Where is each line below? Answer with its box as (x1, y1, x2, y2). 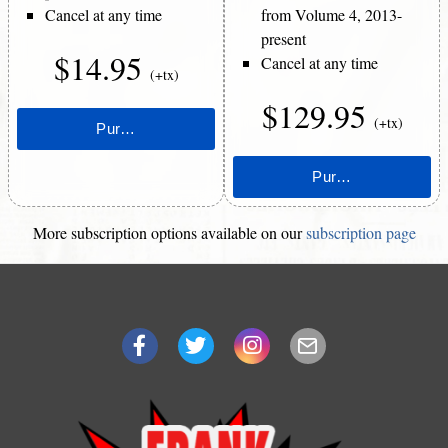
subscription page (305, 221, 416, 243)
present (261, 27, 306, 49)
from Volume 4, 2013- (261, 3, 402, 25)
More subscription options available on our (32, 221, 306, 243)
